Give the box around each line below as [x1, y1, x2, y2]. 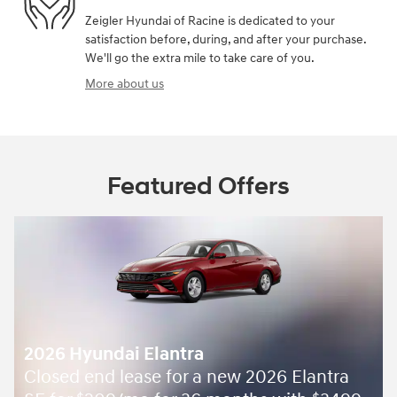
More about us [85, 75, 164, 91]
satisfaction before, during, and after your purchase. [85, 31, 366, 47]
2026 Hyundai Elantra [23, 343, 204, 367]
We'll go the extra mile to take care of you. [85, 50, 315, 66]
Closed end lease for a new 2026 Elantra [23, 366, 349, 390]
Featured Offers [107, 170, 290, 202]
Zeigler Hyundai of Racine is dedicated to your [85, 12, 335, 28]
